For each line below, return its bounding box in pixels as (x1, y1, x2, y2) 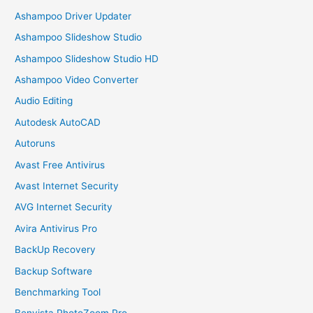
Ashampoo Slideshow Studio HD (15, 52, 159, 64)
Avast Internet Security (15, 180, 119, 191)
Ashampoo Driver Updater (15, 10, 132, 22)
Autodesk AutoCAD (15, 116, 101, 128)
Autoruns (15, 138, 56, 150)
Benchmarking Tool (15, 286, 101, 298)
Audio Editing (15, 95, 73, 107)
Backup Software (15, 265, 93, 277)
